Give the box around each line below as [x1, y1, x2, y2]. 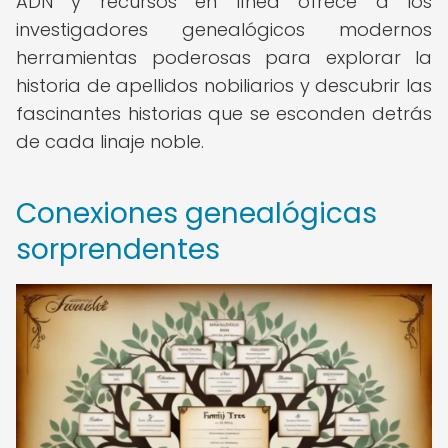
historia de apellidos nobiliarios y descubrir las [16, 73, 432, 98]
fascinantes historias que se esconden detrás [16, 101, 432, 126]
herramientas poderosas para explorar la [16, 45, 432, 70]
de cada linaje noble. [16, 129, 204, 154]
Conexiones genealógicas [16, 194, 377, 233]
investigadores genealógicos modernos [16, 17, 432, 42]
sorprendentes [16, 230, 220, 269]
